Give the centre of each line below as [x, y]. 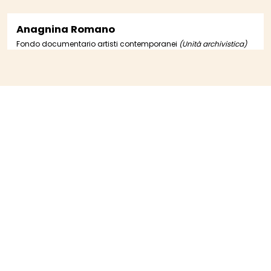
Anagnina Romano [66, 29]
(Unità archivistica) [213, 44]
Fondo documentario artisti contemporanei [98, 44]
